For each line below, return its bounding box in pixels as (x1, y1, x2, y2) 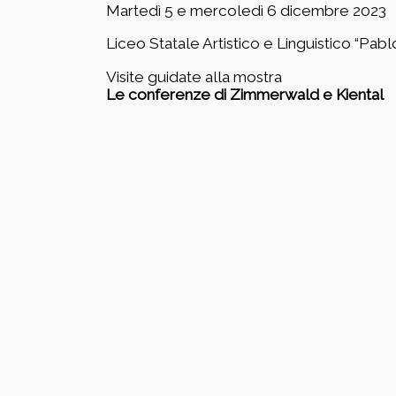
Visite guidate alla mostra (105, 67, 282, 86)
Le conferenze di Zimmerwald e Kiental (105, 85, 384, 103)
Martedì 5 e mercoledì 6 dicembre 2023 (105, 2, 386, 20)
